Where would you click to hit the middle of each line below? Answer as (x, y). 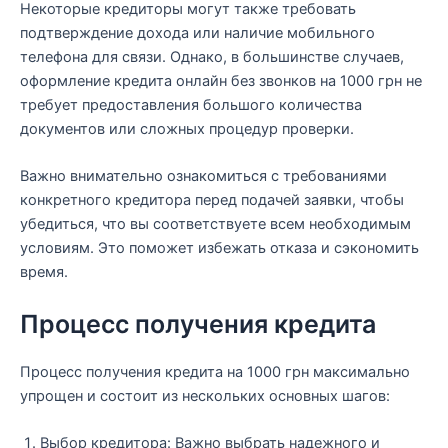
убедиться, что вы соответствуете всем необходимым (215, 224)
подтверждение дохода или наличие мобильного (197, 32)
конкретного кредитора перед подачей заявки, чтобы (212, 200)
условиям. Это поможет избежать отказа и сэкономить (219, 248)
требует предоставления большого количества (191, 104)
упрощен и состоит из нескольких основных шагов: (205, 395)
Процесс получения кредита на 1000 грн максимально (215, 371)
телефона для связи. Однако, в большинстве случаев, (212, 56)
